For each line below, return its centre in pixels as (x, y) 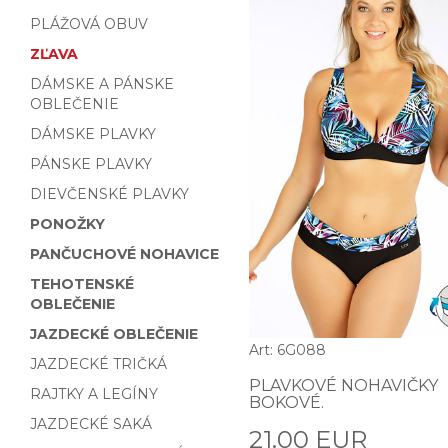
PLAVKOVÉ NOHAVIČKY (343, 386)
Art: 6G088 (287, 350)
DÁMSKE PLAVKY (93, 134)
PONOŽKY (67, 224)
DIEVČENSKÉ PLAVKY (109, 194)
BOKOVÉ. (286, 403)
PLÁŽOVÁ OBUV (89, 24)
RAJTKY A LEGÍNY (94, 394)
